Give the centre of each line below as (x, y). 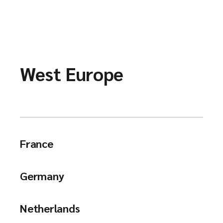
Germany (42, 176)
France (37, 143)
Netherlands (50, 208)
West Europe (72, 73)
